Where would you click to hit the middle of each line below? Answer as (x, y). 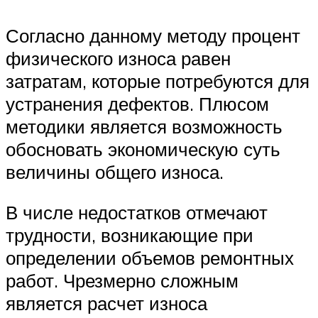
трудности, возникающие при (130, 235)
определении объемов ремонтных (150, 258)
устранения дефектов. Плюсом (137, 103)
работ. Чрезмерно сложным (122, 281)
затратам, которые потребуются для (158, 81)
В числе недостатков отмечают (137, 213)
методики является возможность (144, 126)
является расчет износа (106, 303)
